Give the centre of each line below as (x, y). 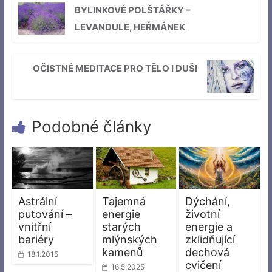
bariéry (36, 240)
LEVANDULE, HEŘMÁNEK (130, 27)
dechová (208, 253)
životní (203, 214)
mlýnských (129, 240)
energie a (209, 227)
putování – (45, 214)
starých (121, 227)
